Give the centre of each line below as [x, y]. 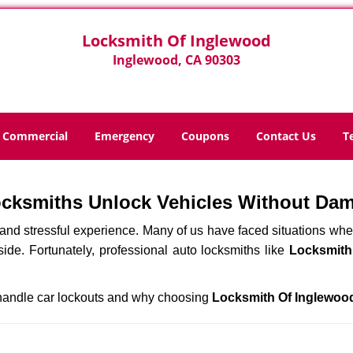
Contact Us [286, 136]
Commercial [35, 136]
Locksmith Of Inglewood [176, 41]
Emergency [124, 136]
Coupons [205, 136]
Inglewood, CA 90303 [176, 60]
